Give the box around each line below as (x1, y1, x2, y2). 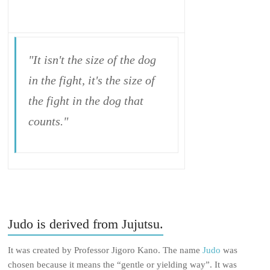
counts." (28, 115, 69, 128)
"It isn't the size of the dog (28, 53, 157, 66)
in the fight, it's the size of (28, 74, 155, 87)
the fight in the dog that (28, 94, 144, 107)
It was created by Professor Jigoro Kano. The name (8, 245, 203, 255)
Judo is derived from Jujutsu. (8, 216, 164, 231)
